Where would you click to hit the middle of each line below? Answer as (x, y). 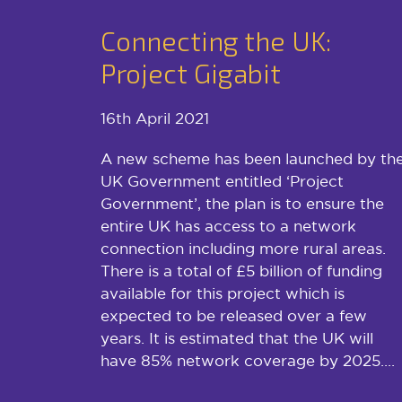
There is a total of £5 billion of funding (241, 270)
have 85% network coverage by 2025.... (248, 360)
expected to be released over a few (234, 315)
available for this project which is (223, 293)
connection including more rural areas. (243, 248)
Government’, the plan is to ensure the (242, 203)
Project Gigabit (191, 72)
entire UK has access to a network (228, 225)
